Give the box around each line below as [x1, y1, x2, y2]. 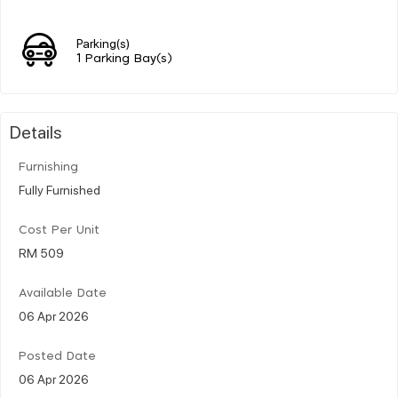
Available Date [19, 287, 107, 299]
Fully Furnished [19, 180, 100, 197]
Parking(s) [76, 34, 130, 51]
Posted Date [19, 350, 96, 362]
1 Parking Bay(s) [76, 52, 172, 65]
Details [10, 119, 62, 143]
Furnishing [19, 161, 78, 173]
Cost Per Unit [19, 224, 99, 236]
